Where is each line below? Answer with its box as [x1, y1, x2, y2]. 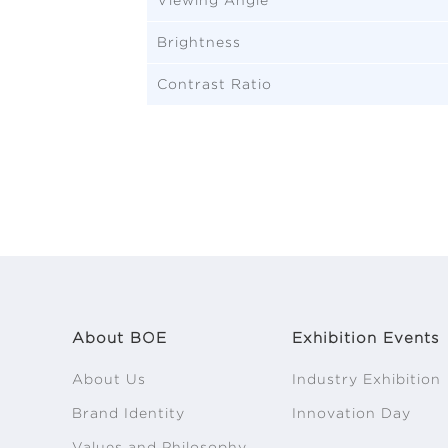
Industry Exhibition [292, 370, 441, 387]
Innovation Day [292, 404, 411, 421]
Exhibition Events [292, 329, 439, 346]
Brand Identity [72, 404, 185, 421]
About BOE [72, 329, 167, 346]
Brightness [157, 33, 241, 50]
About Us [72, 370, 146, 387]
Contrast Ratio [157, 75, 272, 92]
